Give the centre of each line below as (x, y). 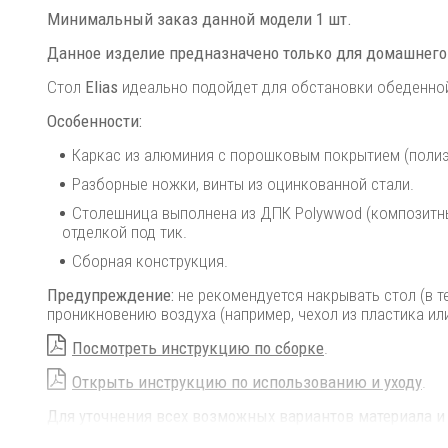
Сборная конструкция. (150, 261)
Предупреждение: (112, 295)
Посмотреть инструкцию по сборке (198, 348)
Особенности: (94, 121)
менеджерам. (95, 435)
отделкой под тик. (124, 232)
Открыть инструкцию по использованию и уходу (247, 382)
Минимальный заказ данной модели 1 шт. (199, 19)
